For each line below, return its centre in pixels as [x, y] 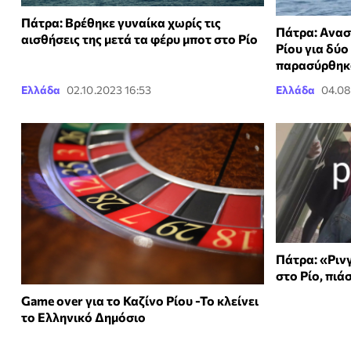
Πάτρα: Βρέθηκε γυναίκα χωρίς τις [121, 23]
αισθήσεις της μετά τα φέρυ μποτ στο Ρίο [139, 39]
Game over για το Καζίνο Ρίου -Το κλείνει [140, 301]
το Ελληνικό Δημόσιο [83, 317]
